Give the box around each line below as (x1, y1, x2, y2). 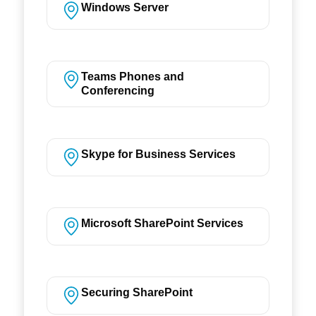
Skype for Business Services (80, 147, 236, 160)
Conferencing (80, 84, 154, 97)
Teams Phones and (80, 70, 184, 83)
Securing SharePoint (80, 286, 193, 298)
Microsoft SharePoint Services (80, 217, 243, 229)
